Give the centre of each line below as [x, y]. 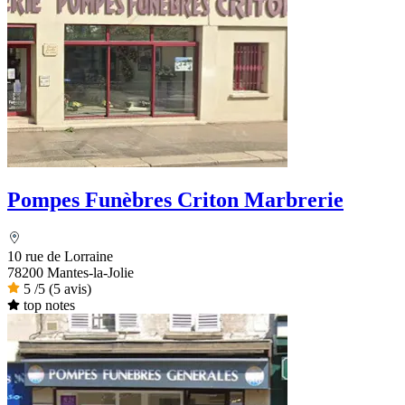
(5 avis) [70, 289]
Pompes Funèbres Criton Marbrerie [175, 200]
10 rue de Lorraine [60, 257]
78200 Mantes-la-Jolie [71, 273]
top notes [49, 306]
